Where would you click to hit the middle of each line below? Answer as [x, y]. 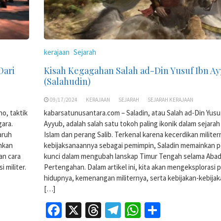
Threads [128, 210]
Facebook [93, 210]
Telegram [152, 210]
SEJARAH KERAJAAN [170, 99]
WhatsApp [174, 210]
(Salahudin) [67, 81]
